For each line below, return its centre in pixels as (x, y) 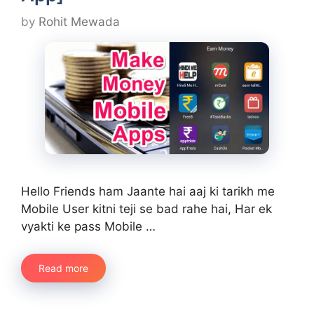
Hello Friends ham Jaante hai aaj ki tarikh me (148, 192)
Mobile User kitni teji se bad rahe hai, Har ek (146, 209)
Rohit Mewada (79, 22)
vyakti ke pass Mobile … (88, 227)
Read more (63, 268)
